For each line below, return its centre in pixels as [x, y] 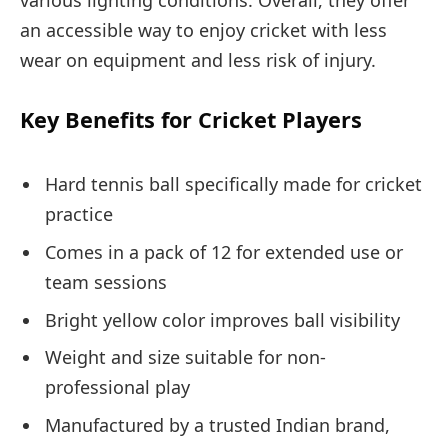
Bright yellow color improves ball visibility [222, 319]
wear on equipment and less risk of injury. [198, 59]
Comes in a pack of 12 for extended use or [224, 251]
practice [79, 213]
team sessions [106, 281]
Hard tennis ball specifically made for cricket [233, 183]
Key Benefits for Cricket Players [191, 120]
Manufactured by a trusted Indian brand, [217, 425]
